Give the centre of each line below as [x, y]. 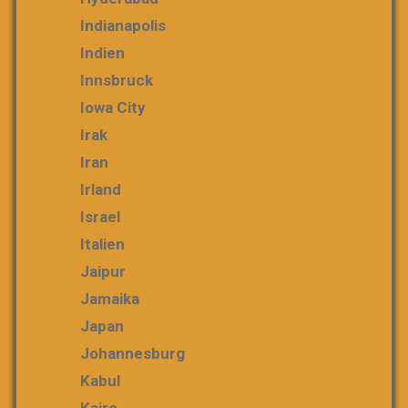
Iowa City [113, 107]
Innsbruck [117, 80]
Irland [101, 189]
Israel [100, 216]
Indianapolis [123, 25]
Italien [102, 244]
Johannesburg [133, 353]
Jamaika [110, 298]
